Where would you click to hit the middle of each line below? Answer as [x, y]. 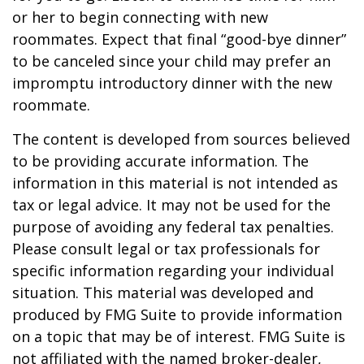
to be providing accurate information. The [160, 161]
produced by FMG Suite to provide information [177, 314]
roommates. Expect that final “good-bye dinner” [179, 39]
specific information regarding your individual [173, 271]
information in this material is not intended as [175, 183]
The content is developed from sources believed [181, 139]
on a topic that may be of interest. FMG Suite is [179, 336]
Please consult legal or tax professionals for [166, 249]
